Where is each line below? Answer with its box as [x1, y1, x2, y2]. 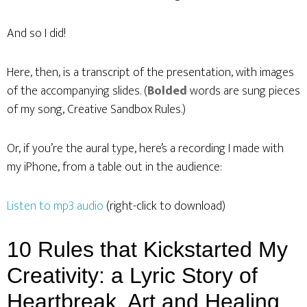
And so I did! [7, 23, 66, 44]
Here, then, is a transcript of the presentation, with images [7, 62, 294, 83]
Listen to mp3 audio [7, 196, 103, 217]
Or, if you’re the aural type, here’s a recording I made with [7, 138, 284, 159]
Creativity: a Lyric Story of [7, 263, 258, 288]
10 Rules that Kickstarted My [7, 237, 288, 262]
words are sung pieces [187, 81, 300, 101]
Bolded [147, 81, 187, 101]
